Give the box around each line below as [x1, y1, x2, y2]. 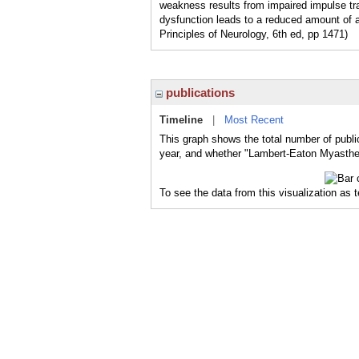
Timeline [159, 114, 203, 126]
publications [163, 86, 235, 99]
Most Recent [224, 114, 284, 126]
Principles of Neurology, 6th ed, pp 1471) [159, 28, 348, 40]
